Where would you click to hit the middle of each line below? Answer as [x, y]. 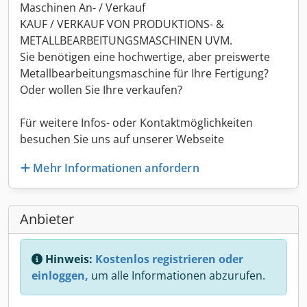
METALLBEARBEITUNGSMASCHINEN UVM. [126, 40]
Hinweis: [69, 259]
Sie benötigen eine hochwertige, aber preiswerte [145, 57]
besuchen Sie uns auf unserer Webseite [122, 139]
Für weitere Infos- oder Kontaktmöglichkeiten [136, 123]
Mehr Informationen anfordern [116, 168]
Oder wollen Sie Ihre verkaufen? [101, 90]
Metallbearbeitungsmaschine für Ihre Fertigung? [144, 73]
